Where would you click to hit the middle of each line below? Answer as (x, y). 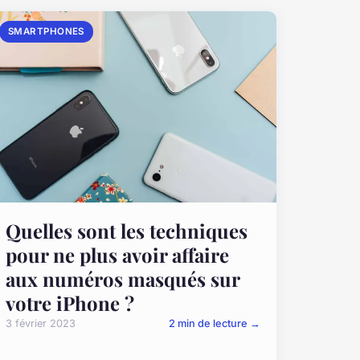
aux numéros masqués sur (122, 279)
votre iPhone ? (70, 303)
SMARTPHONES (46, 31)
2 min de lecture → (214, 324)
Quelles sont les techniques (126, 231)
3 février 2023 (40, 324)
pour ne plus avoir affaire (117, 255)
